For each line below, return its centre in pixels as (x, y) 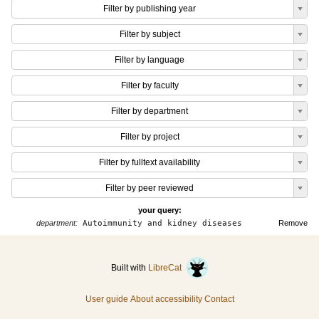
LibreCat (167, 268)
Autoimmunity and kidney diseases (160, 223)
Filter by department (150, 111)
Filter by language (150, 60)
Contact (219, 299)
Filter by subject (150, 34)
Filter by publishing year (150, 9)
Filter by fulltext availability (150, 162)
